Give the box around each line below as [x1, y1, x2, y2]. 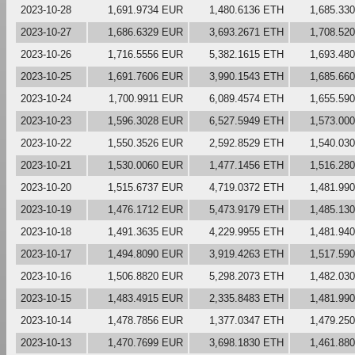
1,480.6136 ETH [209, 3, 284, 16]
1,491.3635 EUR [108, 225, 183, 238]
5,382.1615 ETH [209, 48, 284, 60]
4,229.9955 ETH [209, 225, 284, 238]
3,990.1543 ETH [209, 70, 284, 82]
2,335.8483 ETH [209, 292, 284, 304]
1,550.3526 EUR [108, 136, 183, 149]
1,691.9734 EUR [108, 3, 183, 16]
